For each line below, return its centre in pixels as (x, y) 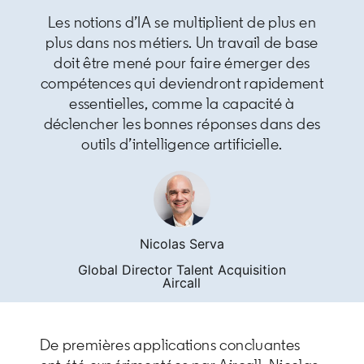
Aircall (182, 283)
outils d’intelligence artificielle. (182, 143)
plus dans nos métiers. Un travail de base (182, 42)
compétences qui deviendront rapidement (182, 82)
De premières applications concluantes (170, 345)
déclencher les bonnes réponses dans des (182, 123)
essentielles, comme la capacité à (182, 103)
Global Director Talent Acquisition (182, 270)
